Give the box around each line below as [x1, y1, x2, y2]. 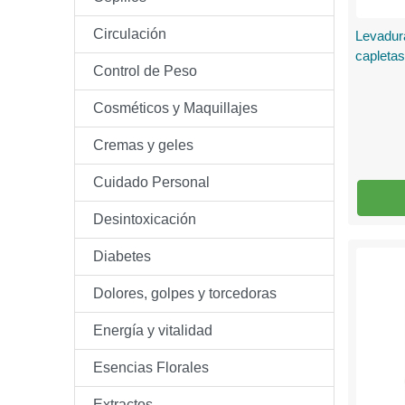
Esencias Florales [93, 360, 209, 375]
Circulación [93, 26, 166, 42]
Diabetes [93, 249, 151, 264]
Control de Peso [93, 63, 197, 79]
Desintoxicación [93, 212, 196, 227]
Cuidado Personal [93, 174, 210, 190]
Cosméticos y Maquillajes [93, 100, 258, 116]
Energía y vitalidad [93, 323, 212, 338]
